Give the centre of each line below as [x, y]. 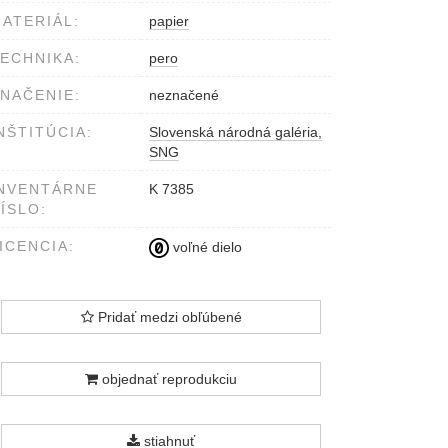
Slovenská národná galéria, [235, 132]
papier [169, 21]
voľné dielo [205, 246]
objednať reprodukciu [167, 379]
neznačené [184, 95]
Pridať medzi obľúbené [167, 317]
